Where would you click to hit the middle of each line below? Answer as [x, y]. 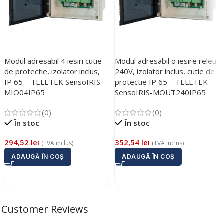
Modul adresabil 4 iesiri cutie [53, 61]
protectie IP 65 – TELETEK [161, 82]
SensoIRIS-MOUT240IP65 [160, 92]
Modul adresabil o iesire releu [166, 61]
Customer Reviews [45, 209]
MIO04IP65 [25, 92]
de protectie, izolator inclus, [52, 71]
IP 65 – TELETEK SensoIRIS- [54, 82]
